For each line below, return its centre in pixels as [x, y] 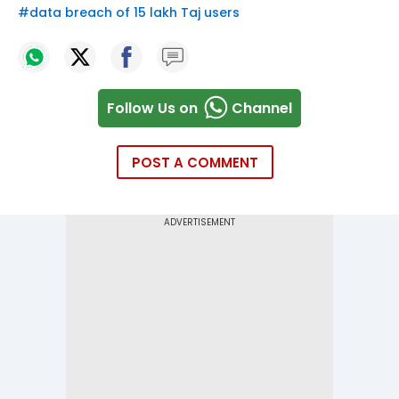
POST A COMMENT [195, 163]
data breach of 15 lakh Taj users [134, 13]
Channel [262, 108]
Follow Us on [152, 108]
